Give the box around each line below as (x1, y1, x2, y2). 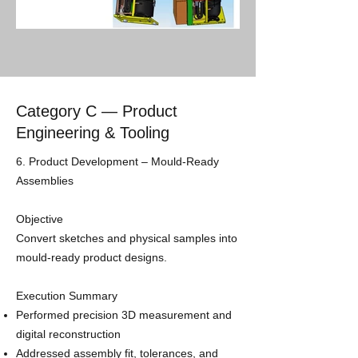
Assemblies (16, 174, 74, 187)
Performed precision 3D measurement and (16, 308, 232, 321)
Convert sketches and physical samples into (16, 232, 237, 245)
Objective (16, 213, 63, 225)
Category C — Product (16, 102, 177, 120)
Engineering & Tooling (16, 124, 169, 141)
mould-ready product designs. (16, 251, 167, 264)
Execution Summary (16, 289, 117, 302)
